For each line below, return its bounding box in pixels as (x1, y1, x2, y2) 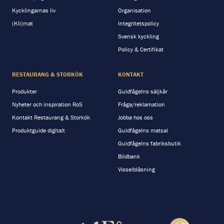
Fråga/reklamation (118, 100, 165, 108)
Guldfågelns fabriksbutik (118, 139, 181, 147)
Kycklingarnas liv (12, 6, 55, 14)
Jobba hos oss (118, 113, 153, 121)
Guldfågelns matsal (118, 126, 168, 134)
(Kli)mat (12, 19, 33, 27)
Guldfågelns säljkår (118, 87, 167, 95)
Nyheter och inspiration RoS (12, 100, 82, 108)
